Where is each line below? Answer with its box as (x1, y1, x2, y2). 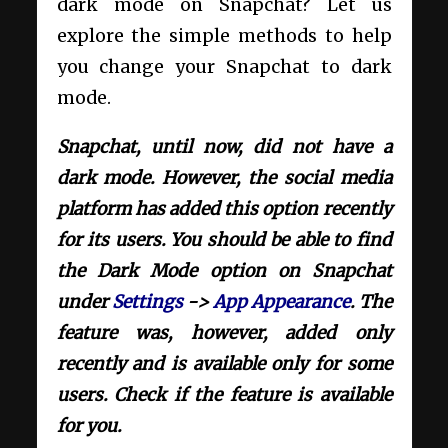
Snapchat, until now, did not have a (56, 135, 392, 158)
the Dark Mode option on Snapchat (56, 259, 392, 282)
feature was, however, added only (56, 321, 392, 344)
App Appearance (213, 290, 351, 313)
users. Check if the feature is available (56, 383, 392, 406)
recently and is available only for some (56, 352, 392, 375)
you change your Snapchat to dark (56, 56, 392, 78)
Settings (111, 290, 183, 313)
